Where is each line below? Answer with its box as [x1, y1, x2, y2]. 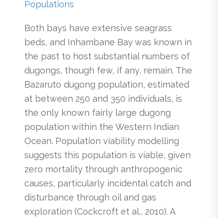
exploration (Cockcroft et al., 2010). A [24, 206, 175, 217]
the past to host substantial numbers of [24, 51, 190, 62]
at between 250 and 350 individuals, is [24, 93, 182, 104]
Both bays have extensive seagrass [24, 23, 172, 34]
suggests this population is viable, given [24, 150, 191, 161]
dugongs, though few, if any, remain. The [24, 65, 192, 76]
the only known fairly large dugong [24, 108, 171, 118]
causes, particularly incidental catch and [24, 178, 191, 189]
